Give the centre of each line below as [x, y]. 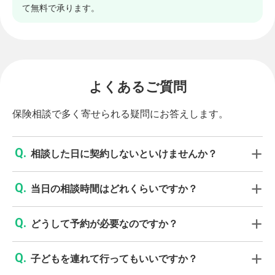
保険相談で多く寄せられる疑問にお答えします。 [120, 114]
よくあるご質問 [137, 87]
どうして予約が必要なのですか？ [104, 223]
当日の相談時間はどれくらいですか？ [114, 188]
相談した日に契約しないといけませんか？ [124, 153]
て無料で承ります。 [61, 8]
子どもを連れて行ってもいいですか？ [114, 258]
